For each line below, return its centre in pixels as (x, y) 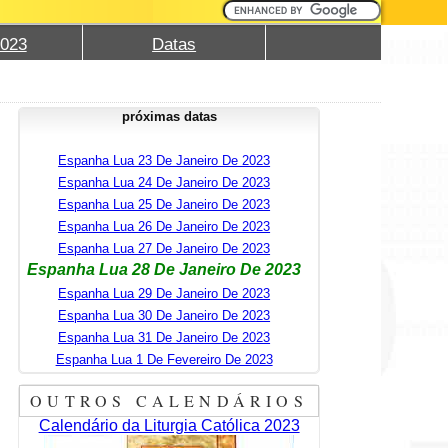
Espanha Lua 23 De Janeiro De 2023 (164, 160)
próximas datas (169, 116)
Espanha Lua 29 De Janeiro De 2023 (164, 293)
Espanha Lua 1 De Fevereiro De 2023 (164, 359)
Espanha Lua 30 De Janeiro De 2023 (164, 315)
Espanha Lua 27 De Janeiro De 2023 (164, 248)
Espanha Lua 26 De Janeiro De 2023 (164, 226)
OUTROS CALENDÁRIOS (169, 400)
